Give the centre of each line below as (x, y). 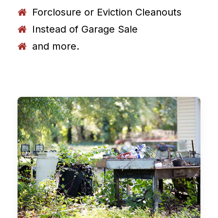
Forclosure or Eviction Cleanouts (107, 12)
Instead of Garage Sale (85, 29)
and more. (56, 46)
